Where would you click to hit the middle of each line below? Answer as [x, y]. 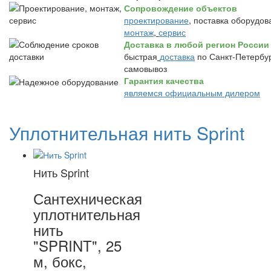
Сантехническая [88, 198]
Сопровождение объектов [181, 8]
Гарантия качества [164, 80]
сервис [172, 32]
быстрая [141, 56]
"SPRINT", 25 [77, 245]
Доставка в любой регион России [197, 44]
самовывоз [145, 68]
